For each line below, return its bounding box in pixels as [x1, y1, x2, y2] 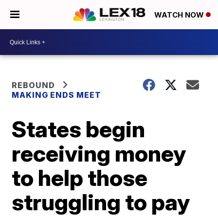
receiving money [12, 140, 186, 167]
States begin [12, 115, 145, 143]
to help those [12, 164, 148, 191]
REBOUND [12, 80, 55, 90]
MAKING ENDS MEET [12, 90, 102, 100]
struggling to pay [12, 188, 190, 216]
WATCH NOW [154, 10, 206, 20]
